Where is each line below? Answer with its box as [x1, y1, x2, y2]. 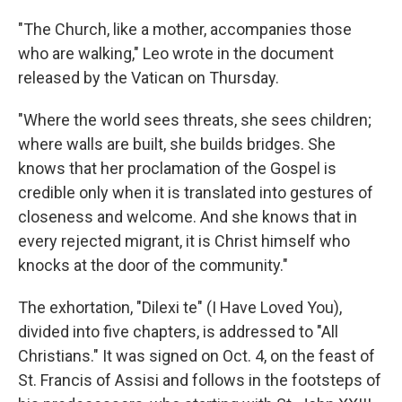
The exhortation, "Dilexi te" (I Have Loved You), [18, 298, 342, 317]
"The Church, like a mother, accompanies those [18, 20, 352, 39]
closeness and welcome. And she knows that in [18, 207, 357, 226]
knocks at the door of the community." [18, 256, 288, 275]
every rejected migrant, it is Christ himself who [18, 232, 350, 250]
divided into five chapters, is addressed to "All [18, 322, 338, 341]
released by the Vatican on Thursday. [18, 68, 279, 87]
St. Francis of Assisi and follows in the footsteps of [18, 371, 381, 389]
